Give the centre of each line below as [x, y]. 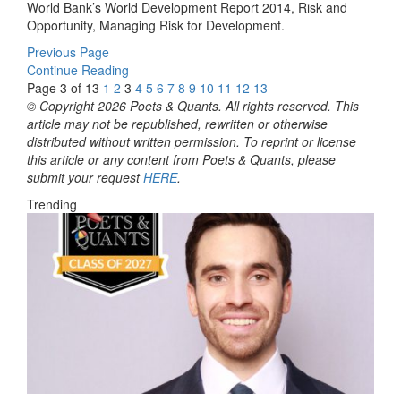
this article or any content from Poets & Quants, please [181, 159]
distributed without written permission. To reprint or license [192, 141]
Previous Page [68, 51]
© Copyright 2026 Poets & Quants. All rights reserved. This [193, 105]
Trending [52, 204]
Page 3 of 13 [63, 87]
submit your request [85, 177]
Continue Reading [78, 69]
